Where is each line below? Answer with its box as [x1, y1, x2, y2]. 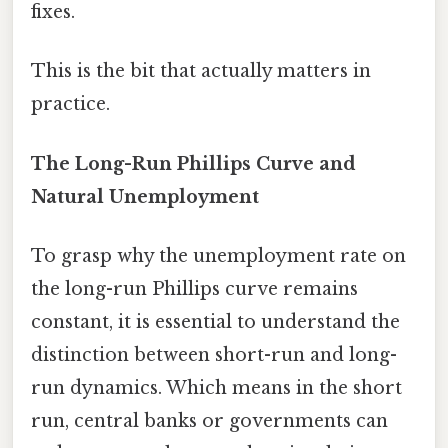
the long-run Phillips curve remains [31, 277, 358, 300]
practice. [31, 93, 110, 116]
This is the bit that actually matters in [31, 60, 371, 83]
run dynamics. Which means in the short [31, 376, 402, 399]
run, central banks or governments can [31, 409, 388, 432]
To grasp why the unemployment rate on [31, 244, 406, 267]
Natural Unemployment [31, 185, 259, 208]
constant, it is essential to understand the [31, 310, 400, 333]
